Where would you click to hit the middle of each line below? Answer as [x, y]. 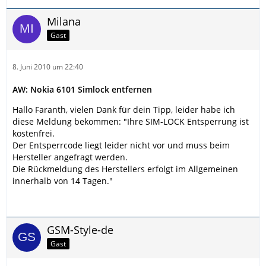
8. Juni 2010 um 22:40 [48, 67]
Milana [64, 21]
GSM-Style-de [80, 230]
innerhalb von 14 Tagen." [63, 181]
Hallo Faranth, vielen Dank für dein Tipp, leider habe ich [124, 110]
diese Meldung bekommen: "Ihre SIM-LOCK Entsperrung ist [131, 121]
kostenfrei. [34, 133]
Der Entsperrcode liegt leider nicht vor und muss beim [121, 145]
